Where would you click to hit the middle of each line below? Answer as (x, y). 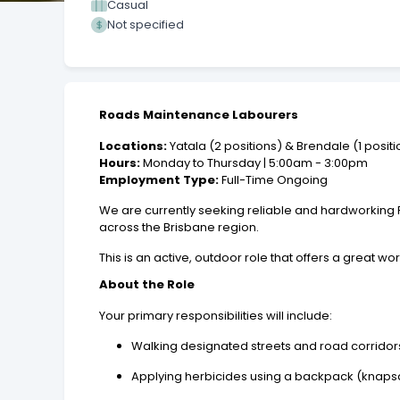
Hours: (120, 163)
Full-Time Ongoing (274, 180)
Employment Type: (159, 180)
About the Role (147, 285)
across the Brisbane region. (179, 228)
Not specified (146, 25)
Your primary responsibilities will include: (216, 316)
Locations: (133, 146)
